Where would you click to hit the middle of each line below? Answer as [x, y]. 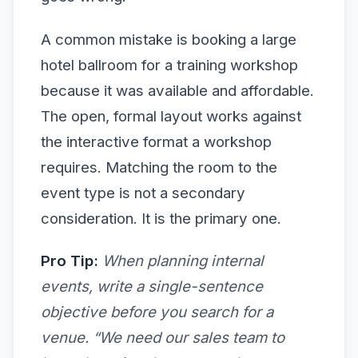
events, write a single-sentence [152, 286]
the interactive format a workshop [156, 141]
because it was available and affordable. [177, 90]
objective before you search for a [157, 312]
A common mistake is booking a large [169, 39]
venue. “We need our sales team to [163, 337]
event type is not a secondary [143, 193]
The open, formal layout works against [171, 116]
